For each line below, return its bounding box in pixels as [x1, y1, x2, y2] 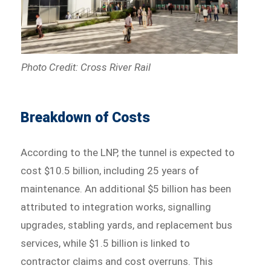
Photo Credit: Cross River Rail [21, 60, 151, 73]
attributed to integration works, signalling [21, 200, 212, 213]
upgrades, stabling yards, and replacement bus [21, 218, 233, 231]
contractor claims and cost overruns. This [21, 255, 214, 267]
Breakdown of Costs [21, 109, 151, 126]
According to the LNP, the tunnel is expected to [21, 146, 235, 158]
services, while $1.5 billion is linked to [21, 237, 191, 249]
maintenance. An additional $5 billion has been [21, 182, 232, 195]
